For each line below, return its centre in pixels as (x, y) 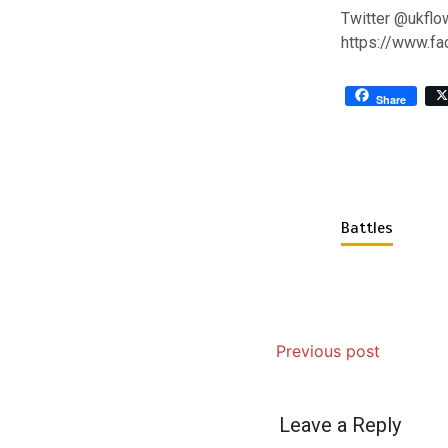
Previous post (327, 351)
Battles (366, 228)
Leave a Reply (339, 425)
